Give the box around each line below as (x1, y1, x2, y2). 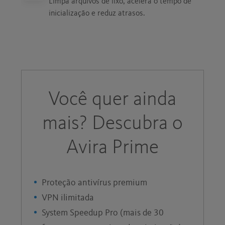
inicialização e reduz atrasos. (49, 9, 146, 18)
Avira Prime (66, 138, 159, 158)
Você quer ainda (48, 89, 177, 110)
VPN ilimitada (42, 193, 94, 202)
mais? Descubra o (42, 114, 183, 134)
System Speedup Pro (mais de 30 (42, 208, 164, 217)
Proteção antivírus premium (42, 178, 148, 187)
